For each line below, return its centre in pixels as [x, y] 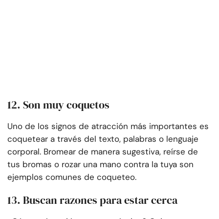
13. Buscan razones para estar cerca [92, 200]
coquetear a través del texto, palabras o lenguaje [103, 139]
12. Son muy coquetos [58, 105]
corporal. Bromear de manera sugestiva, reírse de [103, 152]
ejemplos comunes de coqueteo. [72, 177]
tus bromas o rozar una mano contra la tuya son [100, 164]
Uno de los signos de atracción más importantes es [108, 126]
